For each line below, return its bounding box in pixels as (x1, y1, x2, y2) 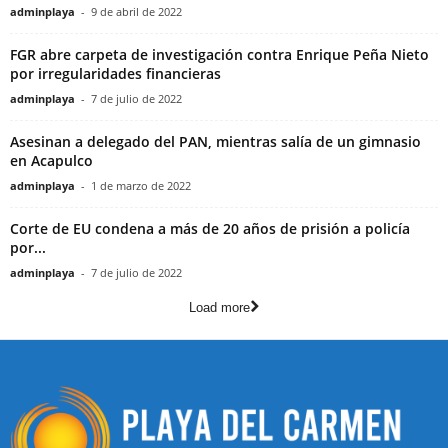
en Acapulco (10, 150, 93, 170)
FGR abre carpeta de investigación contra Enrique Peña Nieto (10, 44, 429, 64)
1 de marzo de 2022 (91, 177, 191, 193)
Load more (189, 299, 250, 315)
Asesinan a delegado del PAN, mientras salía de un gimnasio (10, 131, 421, 151)
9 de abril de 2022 (91, 3, 182, 19)
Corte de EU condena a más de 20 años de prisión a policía (10, 218, 410, 238)
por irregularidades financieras (10, 63, 221, 83)
